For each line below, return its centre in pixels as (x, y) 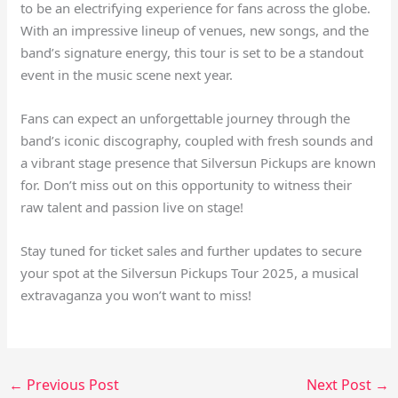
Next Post (340, 385)
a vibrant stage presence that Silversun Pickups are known (199, 163)
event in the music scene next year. (127, 75)
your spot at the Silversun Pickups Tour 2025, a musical (190, 273)
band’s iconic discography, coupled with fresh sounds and (197, 141)
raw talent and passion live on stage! (132, 207)
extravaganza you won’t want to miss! (136, 295)
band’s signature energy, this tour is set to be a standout (192, 53)
